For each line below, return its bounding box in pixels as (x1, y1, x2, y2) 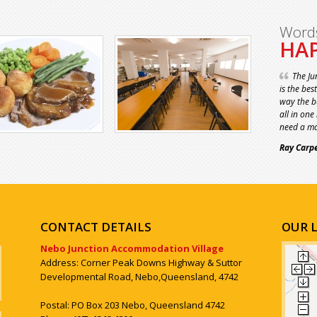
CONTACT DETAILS (40, 219, 151, 236)
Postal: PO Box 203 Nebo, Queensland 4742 (40, 299, 225, 312)
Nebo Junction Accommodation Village (40, 242, 224, 255)
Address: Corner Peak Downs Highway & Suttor (40, 256, 242, 270)
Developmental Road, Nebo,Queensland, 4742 (40, 270, 238, 284)
